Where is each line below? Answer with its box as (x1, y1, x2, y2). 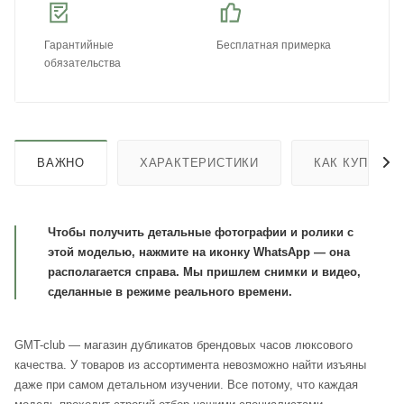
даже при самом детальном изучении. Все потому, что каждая (14, 377, 358, 391)
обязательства (44, 57, 121, 70)
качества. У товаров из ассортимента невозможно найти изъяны (14, 357, 366, 372)
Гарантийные (44, 39, 114, 52)
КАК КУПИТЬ (313, 155, 393, 170)
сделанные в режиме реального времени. (48, 284, 292, 298)
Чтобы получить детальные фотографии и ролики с (48, 225, 353, 239)
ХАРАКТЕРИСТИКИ (139, 155, 260, 170)
